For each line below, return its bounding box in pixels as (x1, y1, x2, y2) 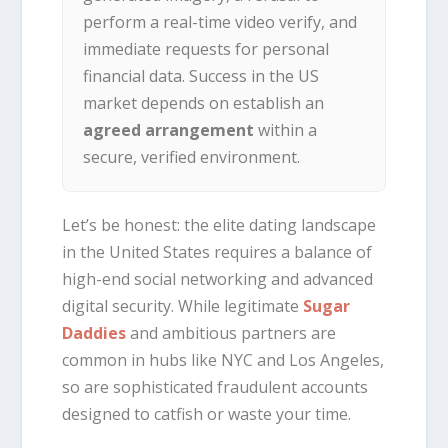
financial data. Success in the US (83, 65, 320, 88)
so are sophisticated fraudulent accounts (62, 376, 369, 399)
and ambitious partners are (126, 322, 337, 345)
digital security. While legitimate (62, 295, 304, 318)
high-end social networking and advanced (62, 268, 374, 291)
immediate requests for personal (83, 38, 330, 61)
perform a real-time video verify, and (83, 11, 358, 34)
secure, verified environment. (83, 146, 301, 169)
